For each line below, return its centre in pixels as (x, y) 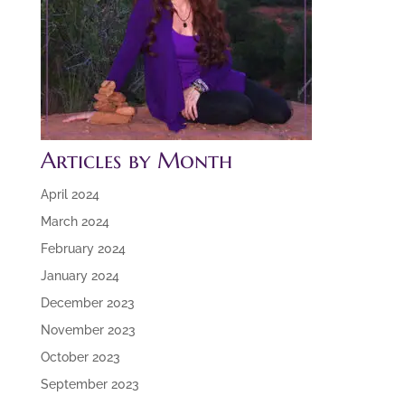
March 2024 (75, 221)
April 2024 (70, 194)
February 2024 (83, 249)
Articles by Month (136, 160)
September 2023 (89, 384)
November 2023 (88, 330)
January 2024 (80, 276)
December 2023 (87, 303)
